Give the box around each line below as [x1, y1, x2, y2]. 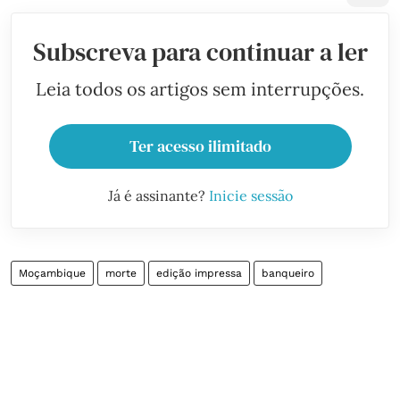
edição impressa [156, 267, 242, 279]
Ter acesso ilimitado [129, 135, 271, 157]
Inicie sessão [208, 187, 293, 204]
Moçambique [19, 267, 86, 279]
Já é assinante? [107, 187, 209, 204]
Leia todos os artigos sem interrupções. [36, 78, 364, 100]
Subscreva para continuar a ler [32, 35, 368, 69]
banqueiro [262, 267, 314, 279]
